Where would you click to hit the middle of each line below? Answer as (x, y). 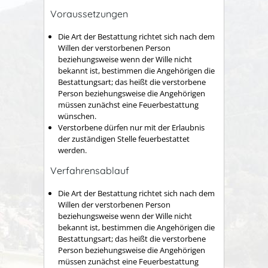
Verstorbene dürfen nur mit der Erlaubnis (131, 127)
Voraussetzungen (89, 13)
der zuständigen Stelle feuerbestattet (124, 139)
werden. (72, 150)
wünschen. (77, 116)
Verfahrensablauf (90, 170)
